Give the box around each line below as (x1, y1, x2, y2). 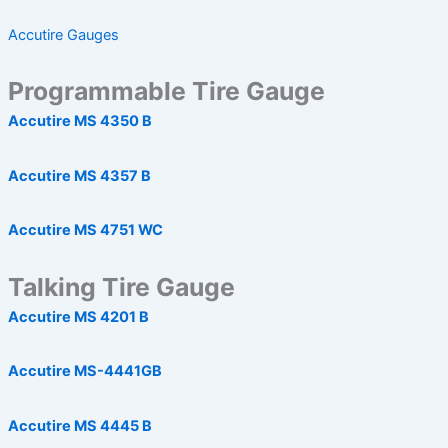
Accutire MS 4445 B (7, 416, 152, 435)
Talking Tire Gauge (7, 271, 235, 302)
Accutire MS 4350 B (7, 112, 152, 131)
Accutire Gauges (7, 25, 119, 44)
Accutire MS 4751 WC (7, 221, 163, 240)
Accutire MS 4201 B (7, 307, 149, 326)
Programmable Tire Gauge (7, 76, 325, 107)
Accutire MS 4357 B (7, 166, 151, 185)
